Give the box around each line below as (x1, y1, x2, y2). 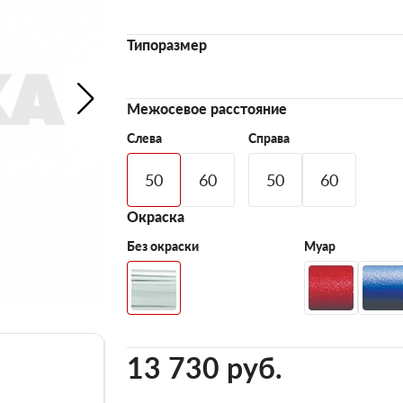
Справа (248, 130, 290, 146)
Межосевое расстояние (127, 100, 287, 117)
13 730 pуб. (127, 350, 282, 385)
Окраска (127, 208, 184, 225)
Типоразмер (127, 36, 207, 53)
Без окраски (127, 238, 199, 254)
